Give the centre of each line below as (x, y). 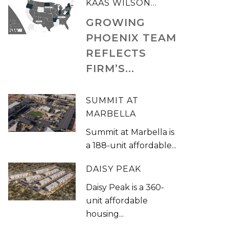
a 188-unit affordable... (131, 145)
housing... (105, 214)
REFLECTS (116, 53)
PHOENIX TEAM (131, 38)
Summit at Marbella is (130, 132)
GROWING (116, 22)
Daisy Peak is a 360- (125, 187)
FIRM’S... (110, 68)
